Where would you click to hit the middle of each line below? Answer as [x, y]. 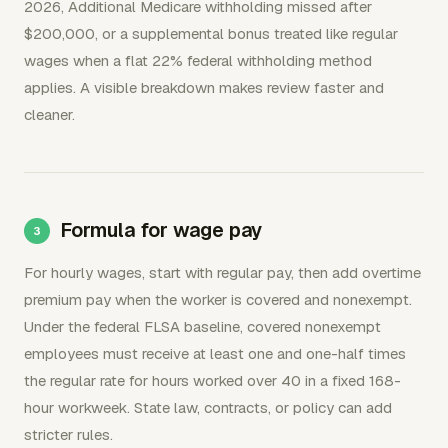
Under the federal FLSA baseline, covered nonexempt [202, 326]
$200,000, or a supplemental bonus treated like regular [211, 33]
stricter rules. [68, 434]
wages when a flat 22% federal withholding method [198, 60]
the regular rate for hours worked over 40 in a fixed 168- [212, 380]
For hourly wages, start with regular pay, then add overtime [222, 272]
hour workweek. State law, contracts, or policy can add [208, 407]
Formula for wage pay [161, 230]
